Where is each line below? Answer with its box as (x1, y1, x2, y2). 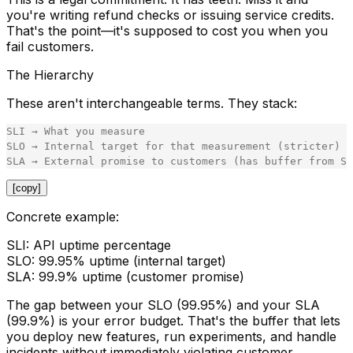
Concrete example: (6, 209, 119, 225)
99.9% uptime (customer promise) (35, 269, 244, 285)
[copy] (13, 182, 41, 195)
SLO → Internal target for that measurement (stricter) (6, 140, 340, 153)
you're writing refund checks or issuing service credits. (6, 7, 334, 24)
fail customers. (6, 39, 94, 55)
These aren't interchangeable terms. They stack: (6, 95, 297, 112)
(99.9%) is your (6, 313, 104, 329)
